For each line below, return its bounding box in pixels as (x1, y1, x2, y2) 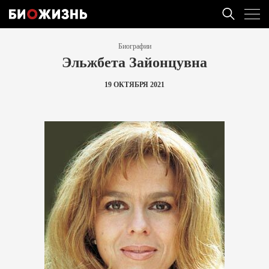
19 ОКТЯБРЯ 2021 (104, 80, 165, 89)
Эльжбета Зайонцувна (62, 51, 207, 72)
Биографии (118, 42, 151, 50)
